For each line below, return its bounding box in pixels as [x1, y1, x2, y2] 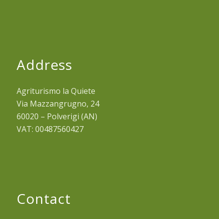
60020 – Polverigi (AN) [16, 110, 97, 122]
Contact [16, 189, 71, 208]
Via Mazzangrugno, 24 [16, 98, 99, 109]
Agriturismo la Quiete [16, 85, 95, 96]
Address [16, 55, 72, 74]
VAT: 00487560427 [16, 123, 84, 134]
